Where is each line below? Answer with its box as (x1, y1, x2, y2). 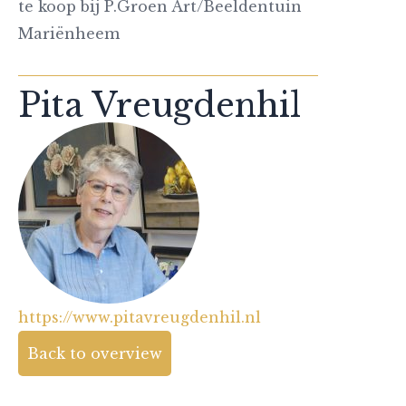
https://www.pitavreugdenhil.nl (18, 308, 261, 326)
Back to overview (27, 344, 162, 362)
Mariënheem (18, 24, 120, 43)
